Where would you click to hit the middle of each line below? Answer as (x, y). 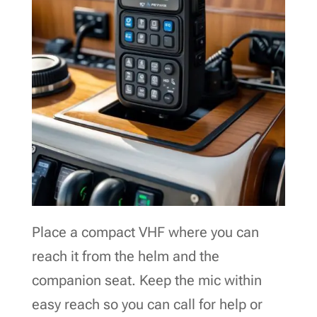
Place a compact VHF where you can (145, 232)
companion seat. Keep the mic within (146, 280)
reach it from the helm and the (125, 256)
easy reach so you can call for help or (147, 304)
